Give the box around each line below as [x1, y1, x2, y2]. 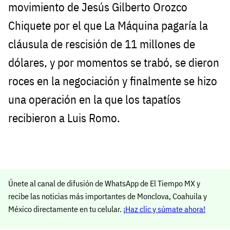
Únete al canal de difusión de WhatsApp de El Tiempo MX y [8, 178, 200, 189]
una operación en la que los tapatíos [8, 91, 181, 107]
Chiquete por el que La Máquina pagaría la [8, 17, 208, 33]
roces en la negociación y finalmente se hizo [8, 73, 217, 88]
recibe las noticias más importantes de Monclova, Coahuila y [8, 191, 207, 202]
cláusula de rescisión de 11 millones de [8, 36, 195, 51]
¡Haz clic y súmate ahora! [123, 204, 205, 215]
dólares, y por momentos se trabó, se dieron [8, 54, 219, 70]
